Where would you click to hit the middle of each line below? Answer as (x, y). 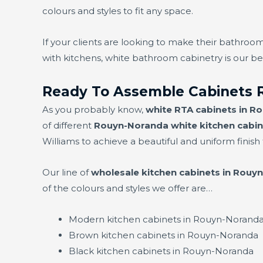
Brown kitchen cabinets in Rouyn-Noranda (163, 235)
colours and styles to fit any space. (118, 11)
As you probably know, (94, 109)
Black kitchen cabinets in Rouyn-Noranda (161, 251)
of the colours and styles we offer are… (127, 188)
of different (68, 125)
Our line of (67, 172)
